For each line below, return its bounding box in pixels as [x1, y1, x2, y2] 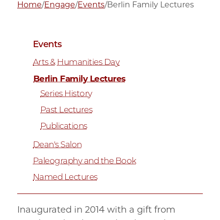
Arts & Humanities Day [33, 57, 120, 67]
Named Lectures [33, 172, 98, 182]
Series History [40, 88, 92, 98]
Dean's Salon [33, 139, 82, 149]
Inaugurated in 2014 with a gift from [17, 204, 175, 215]
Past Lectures [40, 105, 93, 114]
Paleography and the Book [33, 156, 137, 165]
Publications [40, 121, 87, 131]
